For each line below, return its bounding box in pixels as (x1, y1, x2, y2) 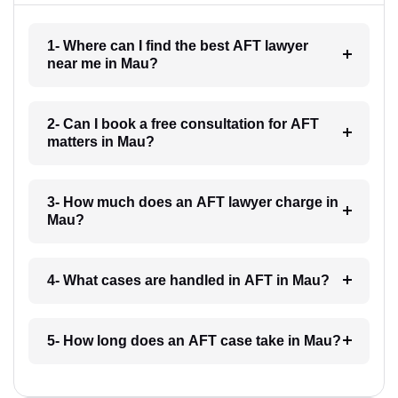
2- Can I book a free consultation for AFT (46, 115, 319, 131)
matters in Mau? (46, 133, 155, 149)
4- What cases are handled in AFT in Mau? (46, 272, 330, 288)
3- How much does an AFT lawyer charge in (46, 194, 338, 210)
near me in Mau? (46, 55, 158, 71)
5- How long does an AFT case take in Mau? (46, 332, 341, 348)
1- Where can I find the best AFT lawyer (46, 37, 308, 53)
